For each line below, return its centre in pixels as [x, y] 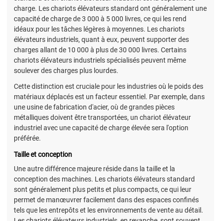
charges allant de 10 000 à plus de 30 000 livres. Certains [100, 50]
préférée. [27, 138]
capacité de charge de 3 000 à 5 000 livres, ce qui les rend [100, 18]
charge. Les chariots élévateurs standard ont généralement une [110, 8]
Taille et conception [43, 155]
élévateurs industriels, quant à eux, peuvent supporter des [101, 39]
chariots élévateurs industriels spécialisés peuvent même [100, 60]
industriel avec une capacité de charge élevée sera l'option [101, 128]
